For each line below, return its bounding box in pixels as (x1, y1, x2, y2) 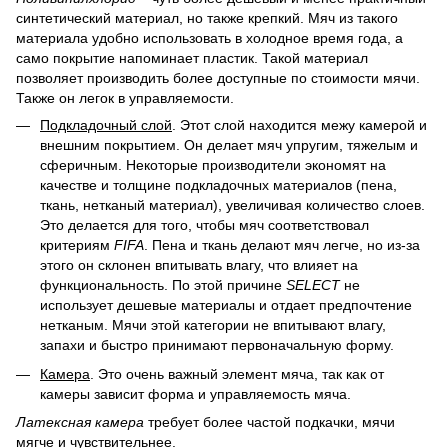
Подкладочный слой (40, 117, 172, 134)
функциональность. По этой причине (40, 277, 286, 294)
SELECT (286, 277, 340, 294)
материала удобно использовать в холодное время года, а (16, 30, 403, 47)
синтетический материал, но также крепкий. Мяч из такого (16, 10, 398, 27)
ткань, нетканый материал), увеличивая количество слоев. (40, 197, 425, 214)
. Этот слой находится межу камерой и (172, 117, 427, 134)
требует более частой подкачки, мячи (148, 414, 395, 431)
